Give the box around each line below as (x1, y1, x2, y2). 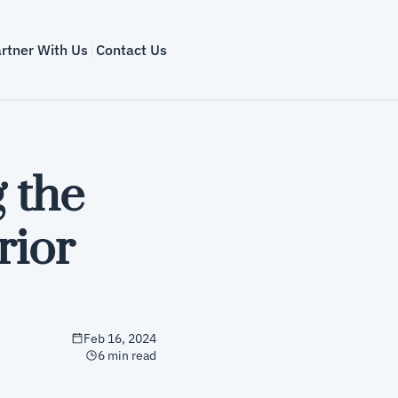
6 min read (98, 347, 156, 363)
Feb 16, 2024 (84, 330, 156, 346)
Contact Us (95, 41, 167, 59)
